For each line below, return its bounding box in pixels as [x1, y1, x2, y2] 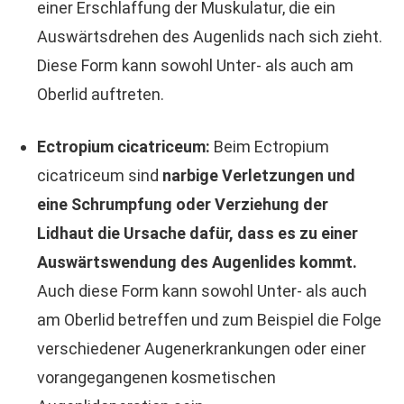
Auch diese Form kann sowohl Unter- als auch [37, 281, 367, 300]
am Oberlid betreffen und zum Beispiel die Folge [37, 310, 381, 329]
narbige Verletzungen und [162, 166, 355, 185]
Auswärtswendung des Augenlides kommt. [37, 252, 357, 271]
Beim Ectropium [210, 137, 329, 156]
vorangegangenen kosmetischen [37, 368, 276, 387]
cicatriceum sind [37, 166, 162, 185]
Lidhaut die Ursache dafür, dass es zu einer [37, 224, 358, 243]
